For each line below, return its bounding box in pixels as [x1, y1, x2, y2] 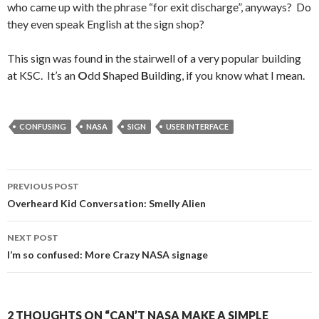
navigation [6, 194, 96, 218]
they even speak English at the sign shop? [7, 17, 204, 31]
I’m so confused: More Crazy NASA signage [7, 249, 208, 261]
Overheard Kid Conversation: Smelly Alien [7, 197, 206, 210]
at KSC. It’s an [7, 68, 78, 83]
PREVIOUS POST [7, 181, 79, 192]
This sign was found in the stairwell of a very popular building [7, 51, 301, 66]
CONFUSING [19, 122, 66, 132]
